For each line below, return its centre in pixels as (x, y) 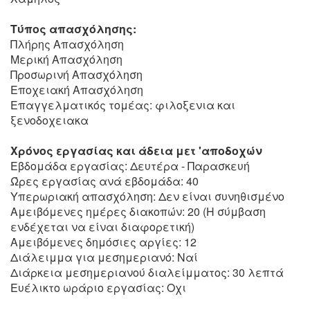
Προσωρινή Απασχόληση (76, 74)
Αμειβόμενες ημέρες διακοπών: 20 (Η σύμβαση (138, 211)
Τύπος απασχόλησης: (73, 29)
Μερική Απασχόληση (66, 59)
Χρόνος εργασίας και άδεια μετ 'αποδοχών (136, 151)
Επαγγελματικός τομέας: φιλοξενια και (123, 105)
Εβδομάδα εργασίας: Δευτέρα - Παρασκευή (130, 166)
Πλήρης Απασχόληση (67, 44)
